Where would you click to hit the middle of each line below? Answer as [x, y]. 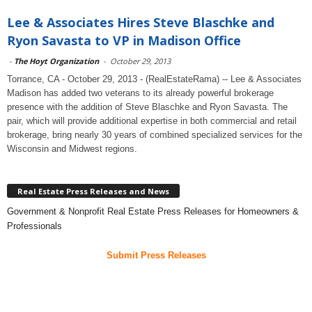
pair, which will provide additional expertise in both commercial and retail [152, 121]
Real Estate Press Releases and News [93, 191]
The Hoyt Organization [56, 61]
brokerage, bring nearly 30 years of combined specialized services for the [155, 135]
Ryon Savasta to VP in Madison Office [124, 40]
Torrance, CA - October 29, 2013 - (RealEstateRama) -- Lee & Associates [154, 79]
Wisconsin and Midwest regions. [72, 149]
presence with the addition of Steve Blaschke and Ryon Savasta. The [147, 107]
